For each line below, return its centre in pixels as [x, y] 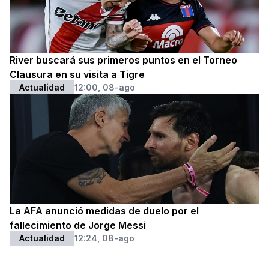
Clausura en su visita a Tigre [77, 75]
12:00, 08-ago [105, 88]
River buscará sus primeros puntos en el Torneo [123, 60]
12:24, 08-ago [104, 238]
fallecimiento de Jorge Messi [78, 225]
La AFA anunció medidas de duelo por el [104, 211]
